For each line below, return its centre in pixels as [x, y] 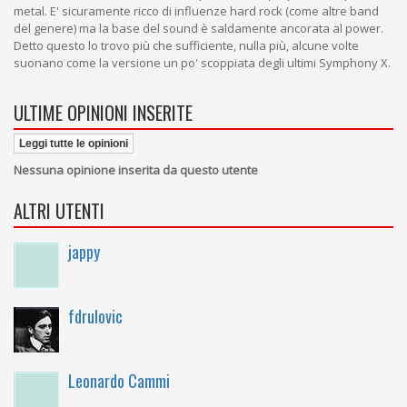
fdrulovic [95, 316]
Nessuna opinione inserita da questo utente [136, 170]
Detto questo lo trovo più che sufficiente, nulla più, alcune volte [186, 45]
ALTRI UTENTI [59, 211]
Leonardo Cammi [119, 381]
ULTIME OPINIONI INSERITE [103, 113]
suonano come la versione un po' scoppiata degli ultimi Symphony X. [202, 63]
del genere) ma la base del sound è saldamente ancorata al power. [199, 28]
